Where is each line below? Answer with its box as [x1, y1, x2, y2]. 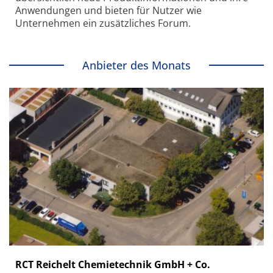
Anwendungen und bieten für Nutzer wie [15, 4, 202, 18]
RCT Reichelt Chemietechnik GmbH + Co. [15, 257, 210, 271]
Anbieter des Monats [82, 58, 191, 73]
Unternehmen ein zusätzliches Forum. [15, 16, 191, 30]
